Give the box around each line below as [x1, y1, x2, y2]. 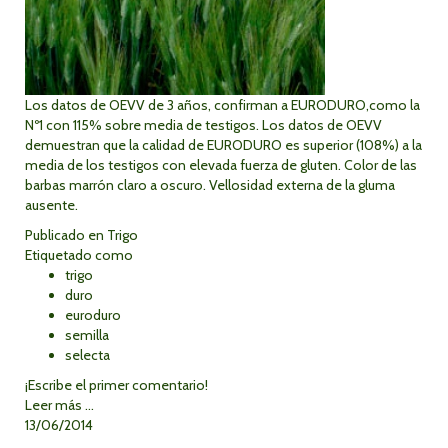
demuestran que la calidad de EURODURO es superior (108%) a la [25, 136, 422, 154]
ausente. [25, 196, 78, 214]
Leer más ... [25, 396, 94, 414]
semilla [65, 326, 109, 344]
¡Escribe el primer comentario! [25, 376, 208, 394]
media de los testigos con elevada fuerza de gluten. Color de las [25, 156, 417, 174]
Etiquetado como [25, 246, 133, 264]
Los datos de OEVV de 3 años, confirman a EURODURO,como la [25, 96, 420, 114]
